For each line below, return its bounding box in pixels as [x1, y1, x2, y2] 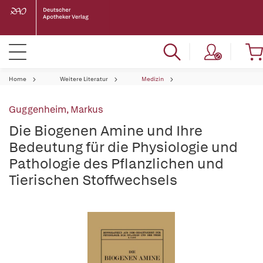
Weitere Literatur [60, 75, 108, 83]
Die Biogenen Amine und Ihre [9, 122, 203, 140]
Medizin [141, 75, 164, 83]
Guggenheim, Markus [9, 103, 103, 116]
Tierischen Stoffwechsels [9, 171, 177, 189]
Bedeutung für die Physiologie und [9, 138, 238, 156]
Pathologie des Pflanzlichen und [9, 154, 224, 173]
